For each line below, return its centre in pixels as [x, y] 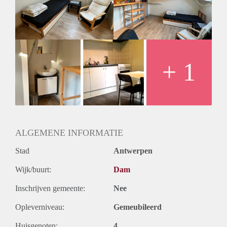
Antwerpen [133, 150]
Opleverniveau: [40, 207]
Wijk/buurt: [33, 169]
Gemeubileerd [138, 207]
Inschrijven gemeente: [50, 188]
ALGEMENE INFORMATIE [69, 133]
